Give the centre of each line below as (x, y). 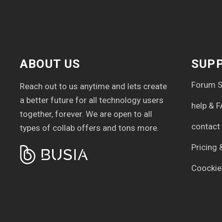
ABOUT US (50, 64)
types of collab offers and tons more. (89, 128)
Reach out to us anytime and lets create (93, 86)
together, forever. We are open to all (86, 114)
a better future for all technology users (92, 100)
